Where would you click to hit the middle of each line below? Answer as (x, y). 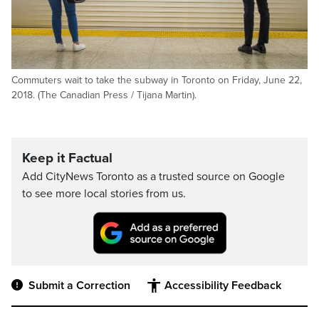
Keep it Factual (67, 158)
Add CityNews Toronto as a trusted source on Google (153, 177)
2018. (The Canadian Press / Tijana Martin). (104, 95)
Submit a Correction (79, 286)
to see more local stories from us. (104, 194)
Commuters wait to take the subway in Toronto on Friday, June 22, (157, 80)
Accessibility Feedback (223, 286)
